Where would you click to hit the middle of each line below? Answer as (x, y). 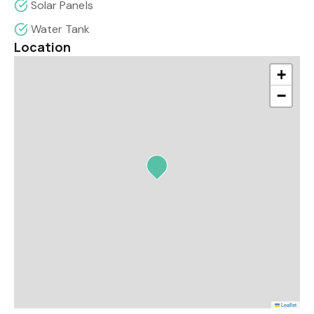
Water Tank (61, 29)
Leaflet (288, 305)
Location (43, 47)
